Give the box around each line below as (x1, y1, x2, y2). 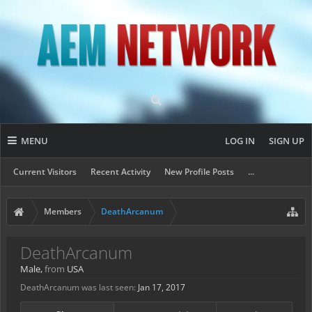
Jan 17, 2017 (138, 281, 185, 293)
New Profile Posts (164, 166, 234, 178)
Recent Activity (91, 166, 150, 178)
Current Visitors (13, 166, 77, 178)
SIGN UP (269, 134, 304, 147)
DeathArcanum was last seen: (20, 281, 136, 293)
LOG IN (225, 134, 255, 147)
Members (44, 205, 81, 217)
